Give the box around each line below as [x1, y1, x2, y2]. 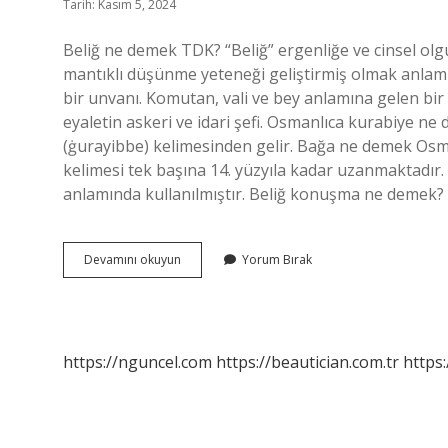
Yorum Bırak [242, 251, 312, 268]
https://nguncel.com [63, 351, 212, 373]
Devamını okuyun [84, 251, 181, 268]
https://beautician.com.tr [216, 351, 399, 373]
